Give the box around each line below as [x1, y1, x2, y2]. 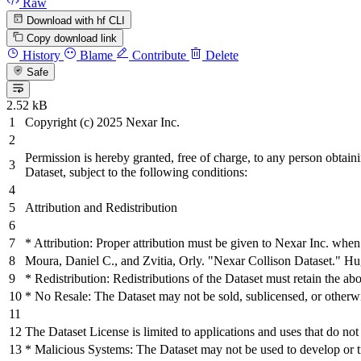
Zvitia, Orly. [139, 254, 208, 268]
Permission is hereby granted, [25, 151, 177, 165]
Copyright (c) [25, 115, 97, 130]
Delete [202, 48, 239, 62]
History [19, 48, 60, 62]
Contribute [129, 48, 186, 62]
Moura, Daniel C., [25, 254, 121, 268]
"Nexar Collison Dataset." [208, 254, 341, 268]
